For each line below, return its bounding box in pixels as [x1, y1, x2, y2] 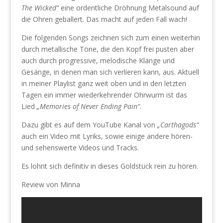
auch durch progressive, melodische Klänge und [21, 56, 175, 65]
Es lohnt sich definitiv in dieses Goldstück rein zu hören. [21, 161, 198, 171]
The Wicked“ [21, 3, 59, 12]
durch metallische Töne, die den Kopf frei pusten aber [21, 44, 194, 54]
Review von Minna [21, 180, 80, 189]
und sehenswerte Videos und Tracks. [21, 143, 139, 152]
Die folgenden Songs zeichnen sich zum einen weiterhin [21, 33, 200, 42]
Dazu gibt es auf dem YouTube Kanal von [21, 120, 157, 129]
